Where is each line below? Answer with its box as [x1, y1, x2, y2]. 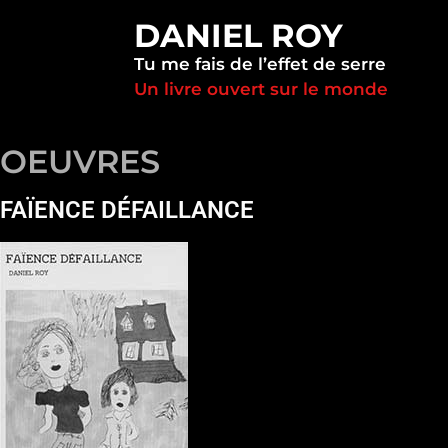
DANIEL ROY [134, 16, 344, 55]
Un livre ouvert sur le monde [134, 79, 389, 99]
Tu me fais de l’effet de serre [134, 54, 387, 74]
